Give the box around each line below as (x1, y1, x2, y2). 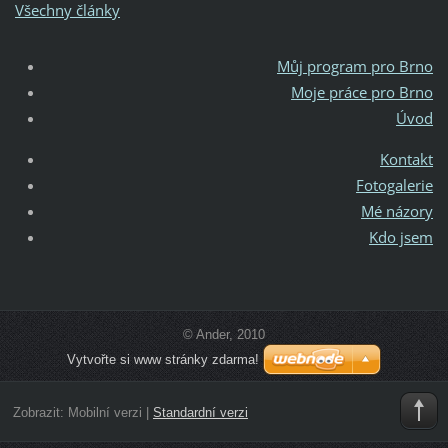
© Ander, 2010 (183, 327, 265, 343)
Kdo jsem (369, 227, 434, 248)
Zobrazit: (12, 404, 68, 420)
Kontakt (380, 149, 434, 170)
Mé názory (361, 201, 434, 222)
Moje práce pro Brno (291, 82, 434, 103)
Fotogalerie (356, 175, 434, 196)
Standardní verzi (152, 404, 248, 420)
